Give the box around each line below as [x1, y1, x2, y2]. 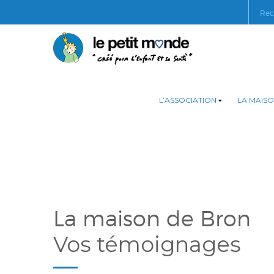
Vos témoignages [53, 231, 241, 257]
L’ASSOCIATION [159, 95, 217, 105]
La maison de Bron [53, 206, 251, 231]
